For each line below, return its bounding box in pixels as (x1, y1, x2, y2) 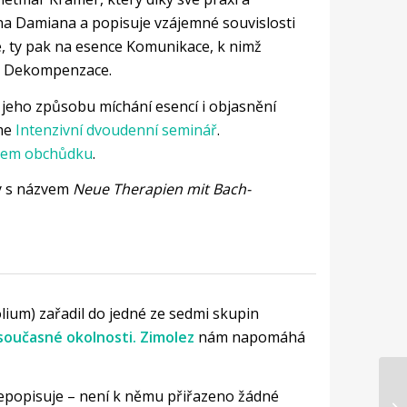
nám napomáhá (197, 326, 305, 347)
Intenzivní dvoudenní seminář (15, 119, 217, 140)
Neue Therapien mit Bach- (72, 179, 251, 200)
